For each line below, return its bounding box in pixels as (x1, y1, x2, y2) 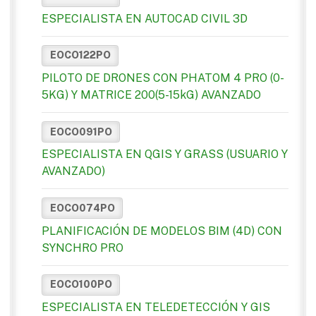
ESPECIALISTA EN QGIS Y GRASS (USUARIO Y (42, 147, 288, 162)
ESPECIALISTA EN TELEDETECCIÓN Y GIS (42, 300, 270, 314)
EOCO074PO (49, 202, 115, 214)
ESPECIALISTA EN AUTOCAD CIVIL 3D (42, 11, 248, 25)
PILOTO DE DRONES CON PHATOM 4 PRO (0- (42, 71, 284, 85)
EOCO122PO (49, 49, 111, 61)
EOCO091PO (49, 126, 112, 138)
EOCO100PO (49, 279, 112, 291)
